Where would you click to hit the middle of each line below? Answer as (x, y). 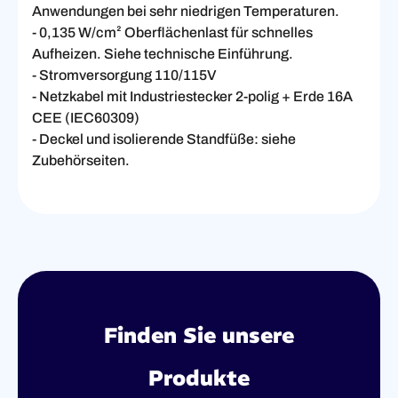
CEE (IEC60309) (86, 117)
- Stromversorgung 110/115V (124, 75)
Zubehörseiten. (81, 160)
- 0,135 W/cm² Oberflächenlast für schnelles (172, 32)
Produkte (199, 377)
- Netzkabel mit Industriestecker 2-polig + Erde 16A (192, 96)
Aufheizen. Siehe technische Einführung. (163, 53)
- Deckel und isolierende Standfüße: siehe (164, 139)
